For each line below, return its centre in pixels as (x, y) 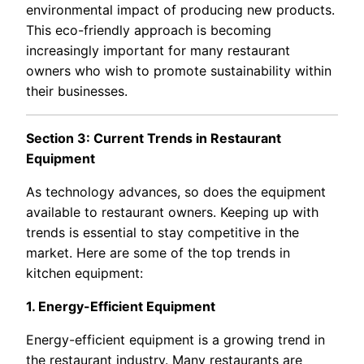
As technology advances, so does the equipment (176, 191)
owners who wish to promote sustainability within (179, 70)
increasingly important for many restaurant (158, 50)
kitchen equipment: (84, 273)
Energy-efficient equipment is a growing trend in (175, 339)
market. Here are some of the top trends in (158, 252)
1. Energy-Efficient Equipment (121, 306)
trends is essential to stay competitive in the (162, 232)
